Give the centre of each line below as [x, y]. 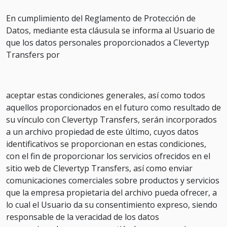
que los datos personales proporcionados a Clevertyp [108, 43]
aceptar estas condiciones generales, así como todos [106, 95]
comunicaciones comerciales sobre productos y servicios [113, 180]
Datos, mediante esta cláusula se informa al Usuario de [110, 30]
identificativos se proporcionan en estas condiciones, [106, 144]
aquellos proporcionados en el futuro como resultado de [113, 107]
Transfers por [33, 55]
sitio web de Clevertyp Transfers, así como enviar [99, 168]
